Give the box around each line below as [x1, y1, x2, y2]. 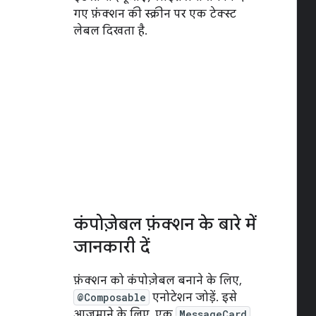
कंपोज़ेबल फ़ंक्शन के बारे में [73, 214, 256, 235]
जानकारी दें [73, 236, 150, 257]
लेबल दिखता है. [73, 24, 147, 38]
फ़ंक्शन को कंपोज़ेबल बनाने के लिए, [73, 274, 242, 288]
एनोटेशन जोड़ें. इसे [150, 291, 237, 305]
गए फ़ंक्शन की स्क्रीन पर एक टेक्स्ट [73, 7, 236, 21]
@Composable [77, 291, 146, 304]
